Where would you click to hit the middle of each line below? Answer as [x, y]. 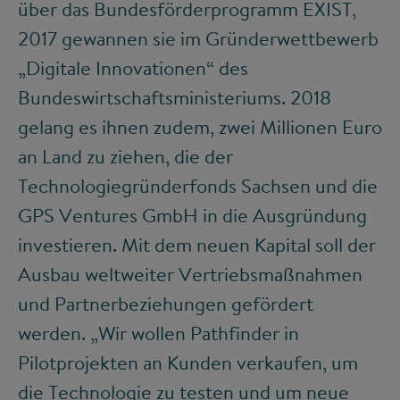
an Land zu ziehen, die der [125, 157]
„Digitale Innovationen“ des [133, 68]
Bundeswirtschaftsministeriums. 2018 [175, 98]
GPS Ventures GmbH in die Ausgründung [192, 216]
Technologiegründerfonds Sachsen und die [198, 186]
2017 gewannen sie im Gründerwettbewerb [198, 39]
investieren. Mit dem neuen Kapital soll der [197, 245]
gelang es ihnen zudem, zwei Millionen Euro [200, 127]
